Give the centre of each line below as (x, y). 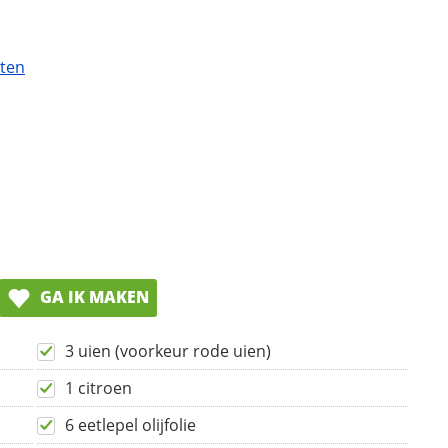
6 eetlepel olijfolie (130, 425)
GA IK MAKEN (92, 297)
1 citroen (98, 388)
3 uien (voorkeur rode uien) (168, 351)
